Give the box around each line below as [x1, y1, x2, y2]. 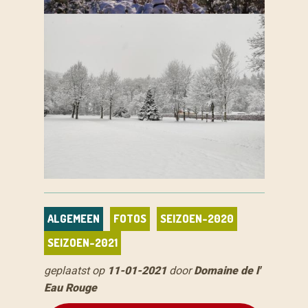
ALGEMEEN [47, 212, 100, 226]
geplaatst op [43, 264, 107, 278]
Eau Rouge [43, 281, 97, 295]
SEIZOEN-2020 [159, 212, 234, 226]
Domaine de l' [193, 264, 260, 278]
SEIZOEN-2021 [47, 236, 118, 250]
